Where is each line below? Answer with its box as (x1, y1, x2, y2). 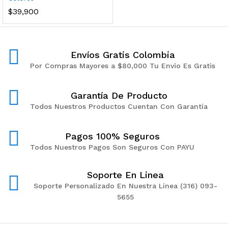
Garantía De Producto (70, 90, 167, 101)
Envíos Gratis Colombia (70, 49, 175, 60)
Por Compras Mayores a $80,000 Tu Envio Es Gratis (30, 61, 215, 70)
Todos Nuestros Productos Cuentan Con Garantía (30, 102, 208, 110)
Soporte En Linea (87, 169, 164, 180)
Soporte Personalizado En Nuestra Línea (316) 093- (33, 182, 217, 190)
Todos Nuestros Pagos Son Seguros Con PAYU (30, 142, 194, 151)
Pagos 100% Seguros (65, 130, 160, 141)
